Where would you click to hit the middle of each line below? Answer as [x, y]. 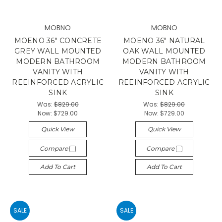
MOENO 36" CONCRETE [58, 41]
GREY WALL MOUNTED [58, 51]
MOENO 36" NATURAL [164, 41]
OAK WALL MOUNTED [164, 51]
